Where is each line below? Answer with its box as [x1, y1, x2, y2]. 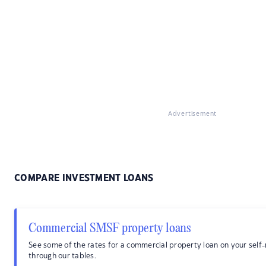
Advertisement [167, 111, 217, 117]
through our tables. [28, 252, 96, 259]
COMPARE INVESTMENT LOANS [14, 174, 154, 183]
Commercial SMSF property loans [28, 221, 191, 236]
